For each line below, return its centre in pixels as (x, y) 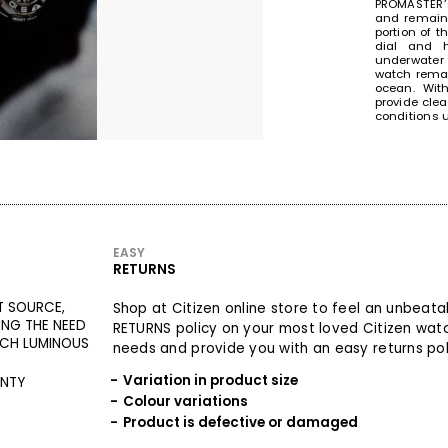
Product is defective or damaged (240, 423)
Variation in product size (210, 381)
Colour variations (185, 402)
